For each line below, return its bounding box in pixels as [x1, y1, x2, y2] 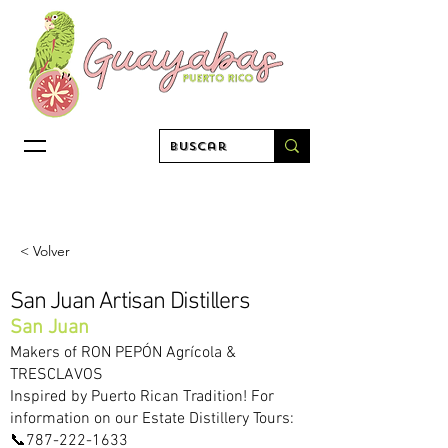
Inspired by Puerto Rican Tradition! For [10, 387, 274, 407]
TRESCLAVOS [10, 365, 103, 385]
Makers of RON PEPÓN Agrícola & [10, 343, 236, 363]
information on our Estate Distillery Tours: [10, 409, 294, 429]
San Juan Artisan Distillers [10, 288, 250, 316]
